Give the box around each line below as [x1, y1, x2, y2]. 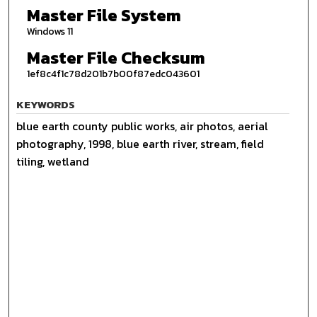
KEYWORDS [16, 96, 76, 113]
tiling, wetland [16, 152, 90, 170]
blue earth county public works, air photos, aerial [16, 117, 269, 134]
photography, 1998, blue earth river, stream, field [16, 134, 265, 152]
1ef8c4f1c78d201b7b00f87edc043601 [26, 66, 200, 81]
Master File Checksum [26, 45, 205, 70]
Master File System [26, 3, 181, 28]
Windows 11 [26, 24, 73, 40]
